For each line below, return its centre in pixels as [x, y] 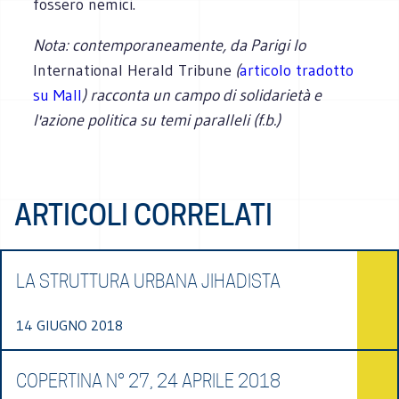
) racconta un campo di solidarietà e [202, 95]
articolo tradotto [297, 70]
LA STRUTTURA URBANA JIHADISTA [148, 281]
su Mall [58, 95]
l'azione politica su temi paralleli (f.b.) [157, 120]
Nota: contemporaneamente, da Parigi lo [170, 45]
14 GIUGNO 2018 [69, 325]
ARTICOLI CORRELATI [143, 215]
